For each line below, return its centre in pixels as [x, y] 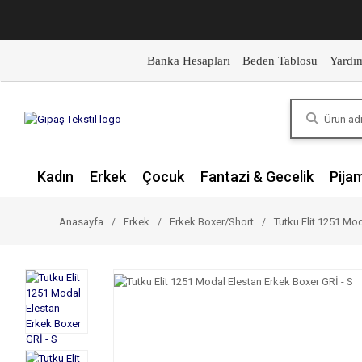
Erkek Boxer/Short [212, 222]
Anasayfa [81, 222]
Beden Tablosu [280, 61]
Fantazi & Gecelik [257, 177]
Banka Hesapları [188, 61]
